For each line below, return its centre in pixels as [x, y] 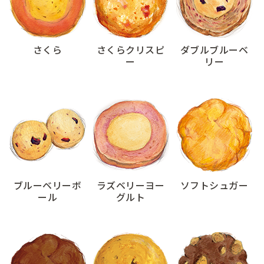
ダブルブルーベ [214, 49]
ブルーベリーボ [47, 185]
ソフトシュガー [214, 185]
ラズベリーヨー [131, 185]
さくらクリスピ [131, 49]
